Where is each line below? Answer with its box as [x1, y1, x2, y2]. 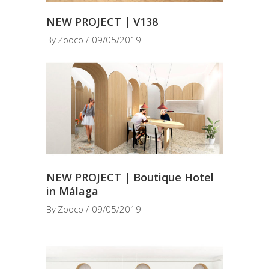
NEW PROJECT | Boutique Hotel [46, 169, 214, 184]
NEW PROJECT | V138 [46, 14, 158, 29]
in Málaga [46, 183, 98, 198]
